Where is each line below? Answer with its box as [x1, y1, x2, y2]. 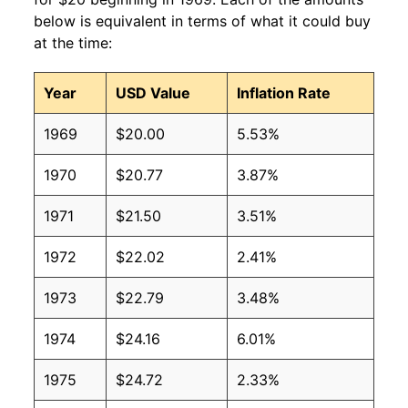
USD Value [116, 84, 190, 103]
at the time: [34, 34, 112, 53]
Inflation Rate [237, 84, 331, 103]
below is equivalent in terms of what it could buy [34, 12, 371, 31]
